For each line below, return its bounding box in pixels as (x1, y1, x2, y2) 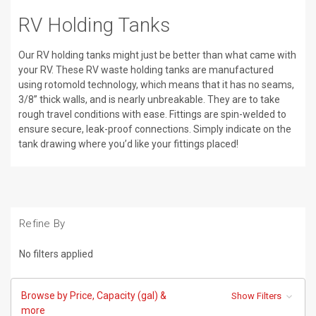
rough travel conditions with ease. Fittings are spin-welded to (18, 109, 286, 121)
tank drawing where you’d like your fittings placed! (18, 138, 238, 150)
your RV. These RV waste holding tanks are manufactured (18, 64, 274, 76)
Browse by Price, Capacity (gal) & (21, 290, 166, 302)
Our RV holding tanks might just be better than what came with (18, 49, 296, 61)
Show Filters (231, 291, 284, 302)
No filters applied (19, 248, 93, 260)
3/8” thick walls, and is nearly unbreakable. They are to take (18, 94, 280, 106)
